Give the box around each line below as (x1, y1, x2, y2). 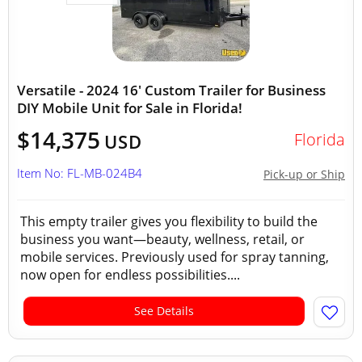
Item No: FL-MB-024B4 (17, 165, 142, 181)
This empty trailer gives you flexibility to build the (20, 213, 318, 230)
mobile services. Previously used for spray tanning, (20, 248, 329, 266)
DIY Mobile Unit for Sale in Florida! (17, 99, 242, 117)
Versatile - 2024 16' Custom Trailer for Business (17, 81, 326, 99)
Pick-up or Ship (263, 166, 345, 182)
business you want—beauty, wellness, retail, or (20, 230, 305, 248)
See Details (134, 303, 194, 318)
